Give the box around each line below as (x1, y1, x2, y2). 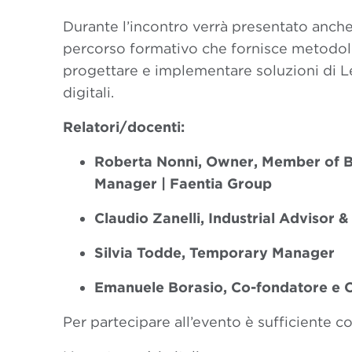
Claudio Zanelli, (94, 210, 208, 226)
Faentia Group (170, 175, 272, 192)
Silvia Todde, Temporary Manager (94, 244, 339, 261)
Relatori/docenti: (63, 119, 189, 135)
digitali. (63, 84, 114, 101)
